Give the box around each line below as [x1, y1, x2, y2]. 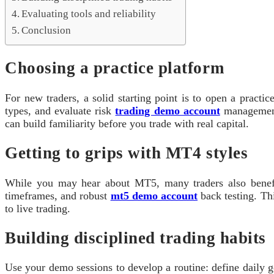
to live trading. [5, 202, 70, 215]
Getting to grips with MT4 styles [5, 144, 248, 163]
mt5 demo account [110, 189, 198, 202]
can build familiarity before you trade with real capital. [5, 117, 249, 130]
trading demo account [115, 104, 220, 117]
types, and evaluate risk [5, 104, 116, 117]
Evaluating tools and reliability [21, 7, 157, 20]
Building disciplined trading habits [5, 228, 266, 247]
